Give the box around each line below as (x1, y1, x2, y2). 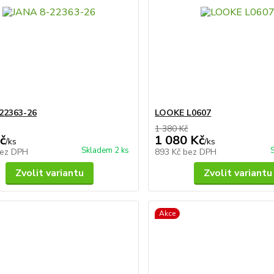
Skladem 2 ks (81, 145, 130, 156)
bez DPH (183, 146, 217, 158)
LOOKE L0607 (155, 107, 212, 119)
